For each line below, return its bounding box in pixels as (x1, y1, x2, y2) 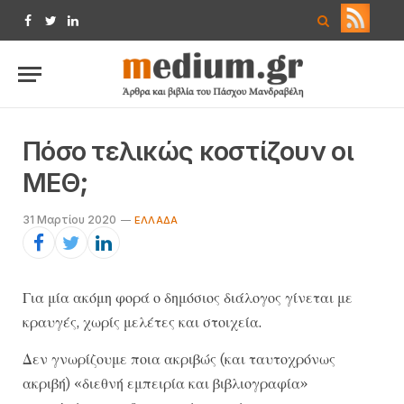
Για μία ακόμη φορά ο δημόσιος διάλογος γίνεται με (23, 289, 353, 307)
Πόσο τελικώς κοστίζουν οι (23, 135, 353, 167)
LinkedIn (71, 21, 122, 36)
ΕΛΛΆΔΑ (134, 214, 179, 226)
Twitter (49, 21, 90, 36)
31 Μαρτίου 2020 (23, 213, 116, 226)
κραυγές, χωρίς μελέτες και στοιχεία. (23, 313, 262, 331)
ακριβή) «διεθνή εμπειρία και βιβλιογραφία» (23, 374, 308, 393)
